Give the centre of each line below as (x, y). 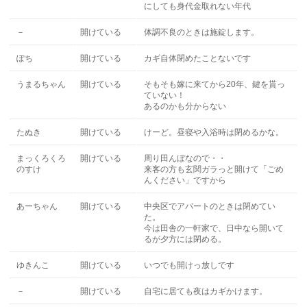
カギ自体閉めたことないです (198, 58)
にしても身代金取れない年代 (198, 6)
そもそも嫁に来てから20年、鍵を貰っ (215, 84)
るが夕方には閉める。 (185, 239)
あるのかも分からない (185, 106)
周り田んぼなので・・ (185, 158)
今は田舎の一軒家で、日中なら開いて (214, 228)
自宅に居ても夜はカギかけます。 (206, 291)
